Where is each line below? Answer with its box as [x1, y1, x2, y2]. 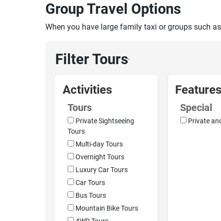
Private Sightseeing [75, 117, 134, 126]
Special [180, 102, 212, 114]
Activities [63, 82, 112, 97]
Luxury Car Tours [75, 166, 128, 175]
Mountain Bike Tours [75, 204, 138, 213]
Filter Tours [55, 51, 128, 68]
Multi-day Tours [75, 140, 123, 149]
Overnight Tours [75, 153, 124, 162]
